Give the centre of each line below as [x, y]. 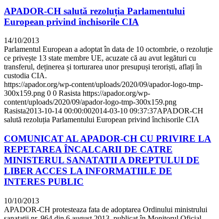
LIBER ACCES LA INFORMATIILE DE [88, 171]
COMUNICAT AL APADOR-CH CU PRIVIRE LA [108, 138]
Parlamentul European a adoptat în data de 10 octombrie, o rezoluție [108, 49]
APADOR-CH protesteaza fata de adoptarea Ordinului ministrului [106, 209]
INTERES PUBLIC [44, 181]
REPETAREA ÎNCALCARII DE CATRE [88, 149]
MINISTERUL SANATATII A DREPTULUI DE [102, 160]
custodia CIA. [25, 76]
